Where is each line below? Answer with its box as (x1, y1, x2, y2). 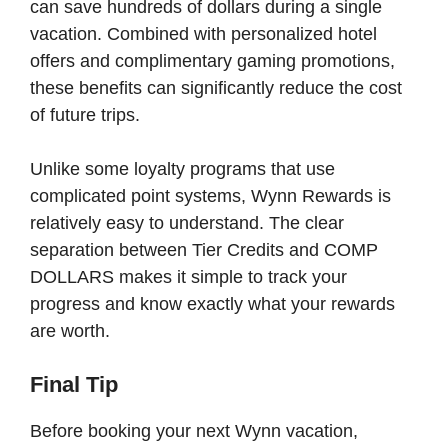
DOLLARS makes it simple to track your (30, 266, 347, 287)
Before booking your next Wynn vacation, (30, 420, 358, 441)
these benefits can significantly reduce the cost (30, 77, 402, 98)
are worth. (30, 320, 110, 341)
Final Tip (30, 371, 118, 397)
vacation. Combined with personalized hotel (30, 23, 377, 44)
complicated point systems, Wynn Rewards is (30, 185, 391, 206)
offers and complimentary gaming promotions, (30, 50, 395, 71)
